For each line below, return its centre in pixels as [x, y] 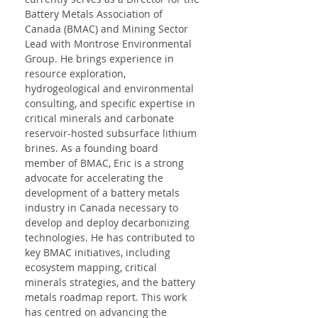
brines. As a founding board [93, 148]
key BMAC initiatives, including [99, 252]
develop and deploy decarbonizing [109, 223]
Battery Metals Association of [95, 14]
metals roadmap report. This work [107, 297]
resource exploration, [77, 73]
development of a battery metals [104, 193]
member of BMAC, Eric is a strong [106, 163]
